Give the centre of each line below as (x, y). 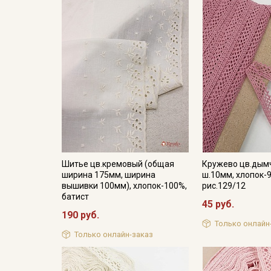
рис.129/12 (224, 185)
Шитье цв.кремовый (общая (118, 164)
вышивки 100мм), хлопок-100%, (124, 185)
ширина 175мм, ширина (109, 175)
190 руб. (80, 215)
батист (75, 196)
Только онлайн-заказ (113, 235)
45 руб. (218, 204)
